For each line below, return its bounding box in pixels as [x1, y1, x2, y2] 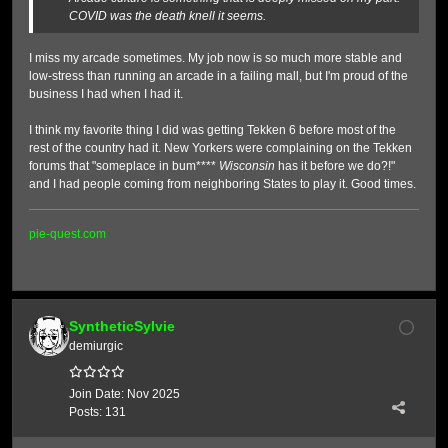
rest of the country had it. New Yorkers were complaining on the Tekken [29, 141, 413, 155]
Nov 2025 [127, 387, 181, 401]
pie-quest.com [29, 227, 107, 241]
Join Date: [69, 387, 125, 401]
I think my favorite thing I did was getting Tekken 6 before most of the [29, 123, 397, 137]
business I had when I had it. [29, 87, 184, 101]
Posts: [69, 405, 103, 419]
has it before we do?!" [275, 159, 396, 173]
